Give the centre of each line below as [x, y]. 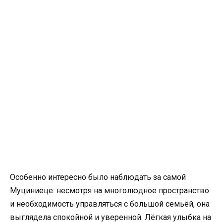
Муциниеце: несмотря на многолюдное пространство [110, 190]
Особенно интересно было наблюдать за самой [98, 177]
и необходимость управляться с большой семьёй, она [110, 204]
